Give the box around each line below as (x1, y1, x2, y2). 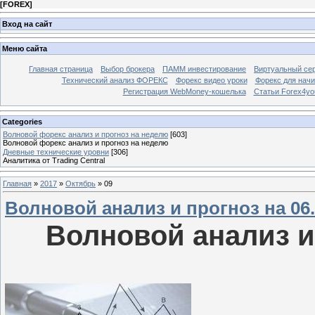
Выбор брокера (101, 65, 155, 74)
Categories (2, 117, 42, 126)
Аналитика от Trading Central (3, 155, 105, 165)
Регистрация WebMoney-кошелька (122, 87, 246, 96)
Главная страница (29, 65, 93, 74)
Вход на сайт (2, 19, 52, 28)
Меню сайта (2, 44, 47, 53)
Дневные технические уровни (3, 147, 109, 156)
